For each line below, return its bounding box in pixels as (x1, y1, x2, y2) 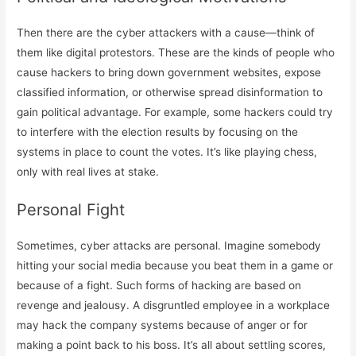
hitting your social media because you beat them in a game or (17, 258, 334, 272)
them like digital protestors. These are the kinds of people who (17, 46, 335, 59)
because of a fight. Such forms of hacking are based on (17, 278, 302, 292)
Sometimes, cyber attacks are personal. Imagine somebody (17, 238, 322, 252)
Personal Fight (17, 199, 126, 219)
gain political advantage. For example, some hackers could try (17, 106, 334, 118)
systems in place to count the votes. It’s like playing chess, (17, 145, 318, 158)
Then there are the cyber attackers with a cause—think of (17, 26, 315, 39)
